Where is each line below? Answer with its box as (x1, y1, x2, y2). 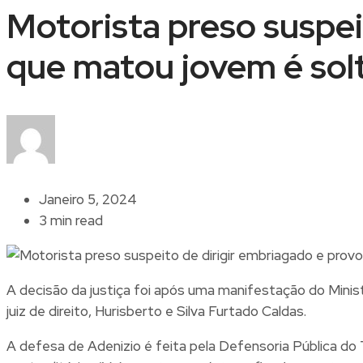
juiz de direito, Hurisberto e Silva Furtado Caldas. (6, 301, 306, 320)
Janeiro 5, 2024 (39, 190, 137, 208)
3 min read (39, 211, 103, 229)
